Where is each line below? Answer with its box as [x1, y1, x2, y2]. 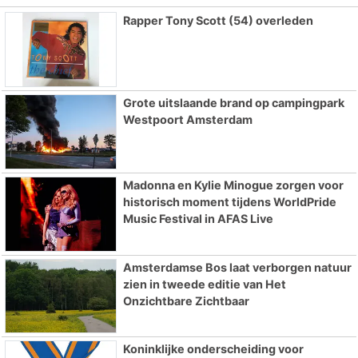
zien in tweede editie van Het [122, 276, 286, 291]
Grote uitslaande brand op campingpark [122, 95, 344, 109]
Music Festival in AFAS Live [122, 211, 273, 225]
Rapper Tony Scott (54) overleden [122, 14, 313, 28]
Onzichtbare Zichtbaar [122, 293, 249, 308]
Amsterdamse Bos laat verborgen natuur [122, 260, 352, 274]
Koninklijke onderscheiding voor [122, 342, 304, 356]
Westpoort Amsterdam [122, 112, 253, 126]
